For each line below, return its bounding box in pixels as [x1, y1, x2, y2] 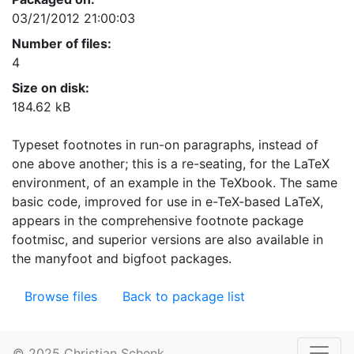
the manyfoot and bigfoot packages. [12, 250, 232, 266]
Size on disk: [12, 80, 89, 96]
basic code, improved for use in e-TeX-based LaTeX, [12, 194, 323, 209]
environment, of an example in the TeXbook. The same [12, 175, 337, 190]
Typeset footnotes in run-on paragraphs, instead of [12, 137, 318, 153]
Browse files [24, 288, 97, 304]
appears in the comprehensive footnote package [12, 213, 303, 228]
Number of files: [12, 36, 111, 51]
